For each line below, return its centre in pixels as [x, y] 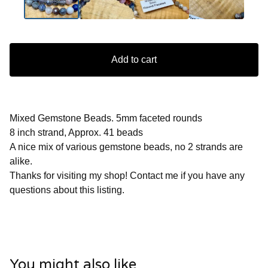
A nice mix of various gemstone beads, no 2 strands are [126, 147]
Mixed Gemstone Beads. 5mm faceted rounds [106, 118]
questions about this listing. [67, 190]
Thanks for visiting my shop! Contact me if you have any [127, 176]
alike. [21, 162]
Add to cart [134, 60]
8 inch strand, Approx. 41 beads [76, 133]
